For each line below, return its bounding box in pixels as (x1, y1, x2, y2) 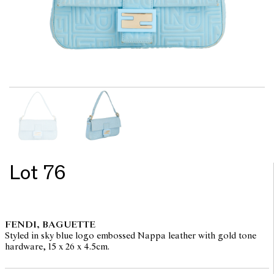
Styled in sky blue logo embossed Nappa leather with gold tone (4, 231, 256, 242)
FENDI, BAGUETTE (4, 220, 95, 231)
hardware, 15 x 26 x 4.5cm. (4, 242, 109, 253)
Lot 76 (9, 160, 66, 187)
